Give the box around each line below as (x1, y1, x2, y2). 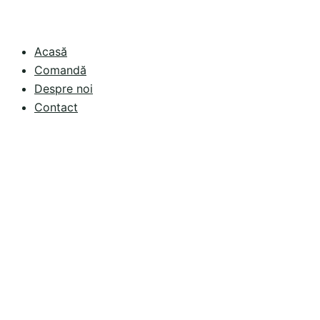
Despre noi (34, 81, 93, 96)
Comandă (34, 63, 86, 77)
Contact (34, 100, 78, 114)
